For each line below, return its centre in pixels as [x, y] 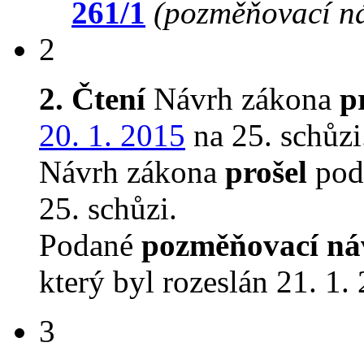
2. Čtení [92, 99]
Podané [90, 245]
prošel [266, 172]
